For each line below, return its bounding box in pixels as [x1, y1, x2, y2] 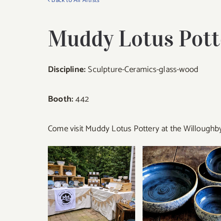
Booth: [48, 92, 74, 106]
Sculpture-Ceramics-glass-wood [86, 63, 199, 76]
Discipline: [48, 63, 86, 76]
